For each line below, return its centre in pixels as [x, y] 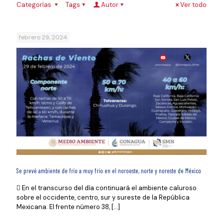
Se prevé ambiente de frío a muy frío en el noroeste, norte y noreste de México [109, 171]
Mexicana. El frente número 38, [63, 207]
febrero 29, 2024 [43, 37]
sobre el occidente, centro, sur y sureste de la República [103, 198]
